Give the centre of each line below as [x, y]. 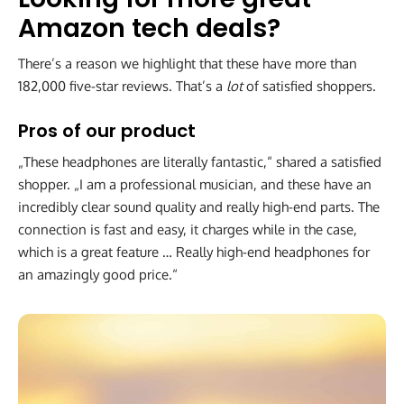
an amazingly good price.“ [98, 275]
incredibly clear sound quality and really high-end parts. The [199, 207]
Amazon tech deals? [149, 29]
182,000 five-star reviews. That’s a [122, 87]
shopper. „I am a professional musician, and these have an [195, 185]
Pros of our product [107, 131]
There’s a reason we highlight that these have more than [188, 64]
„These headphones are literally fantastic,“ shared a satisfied [200, 162]
